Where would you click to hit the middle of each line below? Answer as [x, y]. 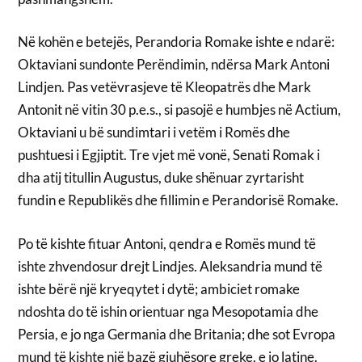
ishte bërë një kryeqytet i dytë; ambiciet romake [159, 288]
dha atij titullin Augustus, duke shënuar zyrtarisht [161, 178]
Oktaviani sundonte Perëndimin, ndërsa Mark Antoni [174, 65]
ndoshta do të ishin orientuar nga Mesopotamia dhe [168, 311]
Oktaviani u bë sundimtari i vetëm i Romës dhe [154, 133]
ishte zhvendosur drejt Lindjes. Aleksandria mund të [170, 266]
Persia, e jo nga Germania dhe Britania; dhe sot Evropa [177, 334]
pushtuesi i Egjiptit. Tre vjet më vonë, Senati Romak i [169, 155]
